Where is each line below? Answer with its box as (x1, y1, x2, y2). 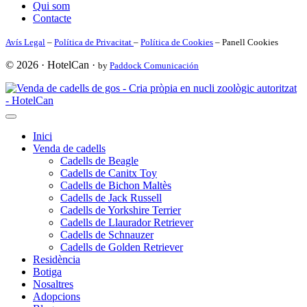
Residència (33, 254, 80, 266)
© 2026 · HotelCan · (5, 59, 98, 71)
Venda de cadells (33, 143, 106, 155)
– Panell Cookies (213, 37, 278, 48)
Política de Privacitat (54, 37, 134, 48)
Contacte (33, 12, 71, 25)
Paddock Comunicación (110, 60, 199, 71)
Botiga (33, 266, 62, 278)
